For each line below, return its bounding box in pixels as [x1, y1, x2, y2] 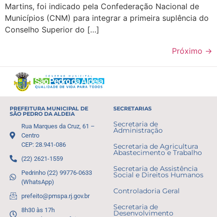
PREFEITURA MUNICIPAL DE [10, 105, 88, 112]
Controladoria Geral [113, 186, 180, 195]
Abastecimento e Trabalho [113, 148, 202, 156]
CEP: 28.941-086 [21, 140, 66, 148]
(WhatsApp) [21, 178, 54, 186]
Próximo [172, 46, 205, 56]
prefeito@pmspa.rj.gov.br [21, 192, 90, 200]
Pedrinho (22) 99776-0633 [21, 169, 92, 176]
